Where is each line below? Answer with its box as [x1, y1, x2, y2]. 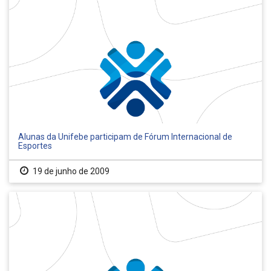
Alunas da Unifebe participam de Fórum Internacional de [18, 132, 232, 142]
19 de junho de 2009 [30, 166, 109, 177]
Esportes [18, 141, 52, 151]
